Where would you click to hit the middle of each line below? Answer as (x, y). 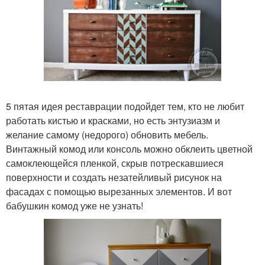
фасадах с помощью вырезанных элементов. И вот (119, 191)
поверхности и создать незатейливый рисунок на (114, 177)
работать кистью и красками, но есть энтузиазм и (113, 120)
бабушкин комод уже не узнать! (75, 205)
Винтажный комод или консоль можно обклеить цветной (129, 148)
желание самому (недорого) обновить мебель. (107, 134)
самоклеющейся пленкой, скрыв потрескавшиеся (115, 163)
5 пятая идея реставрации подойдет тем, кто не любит (125, 106)
